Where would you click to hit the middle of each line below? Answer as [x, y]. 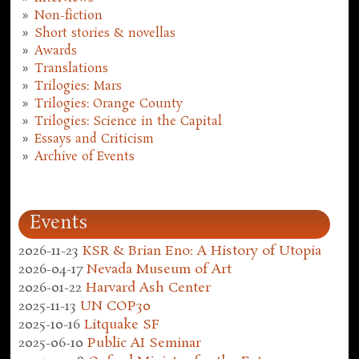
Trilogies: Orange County [109, 105]
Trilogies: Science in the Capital [129, 122]
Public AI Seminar [145, 343]
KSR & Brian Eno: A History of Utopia [202, 251]
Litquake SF [122, 325]
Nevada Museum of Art [159, 269]
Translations [72, 69]
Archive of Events [85, 157]
